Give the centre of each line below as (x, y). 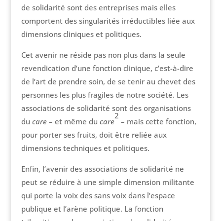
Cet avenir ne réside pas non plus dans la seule (103, 55)
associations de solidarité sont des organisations (106, 108)
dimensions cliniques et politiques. (81, 34)
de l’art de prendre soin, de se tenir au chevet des (108, 82)
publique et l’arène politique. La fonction (92, 209)
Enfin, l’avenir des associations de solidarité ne (102, 169)
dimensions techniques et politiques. (85, 148)
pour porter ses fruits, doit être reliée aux (94, 135)
